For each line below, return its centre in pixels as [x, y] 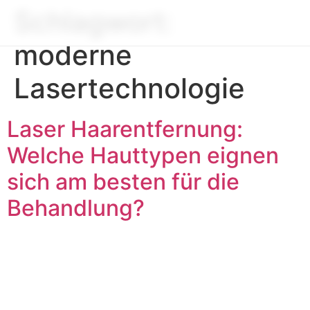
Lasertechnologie [129, 88]
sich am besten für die [123, 182]
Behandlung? [76, 208]
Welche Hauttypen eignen [143, 155]
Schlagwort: [93, 22]
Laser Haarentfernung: [125, 129]
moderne [73, 55]
